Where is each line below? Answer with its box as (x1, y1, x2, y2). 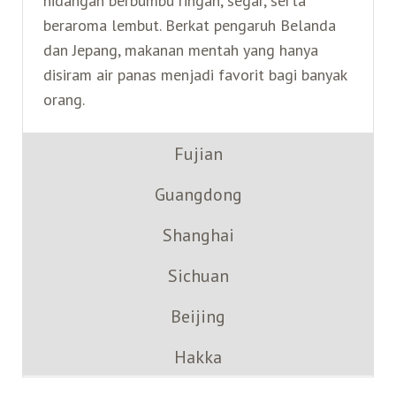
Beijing (171, 304, 225, 328)
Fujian (173, 141, 223, 165)
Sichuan (167, 263, 229, 287)
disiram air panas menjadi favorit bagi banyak (42, 64, 346, 85)
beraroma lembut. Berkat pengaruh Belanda (42, 14, 336, 35)
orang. (42, 88, 85, 110)
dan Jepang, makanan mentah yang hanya (42, 39, 318, 60)
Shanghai (162, 223, 234, 247)
